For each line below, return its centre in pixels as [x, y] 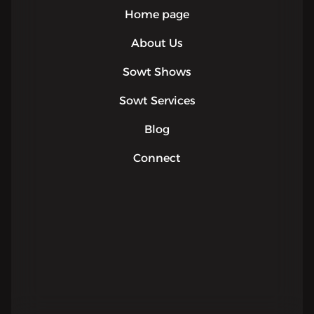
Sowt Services [157, 101]
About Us [157, 43]
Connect [157, 158]
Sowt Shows [157, 72]
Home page [157, 14]
